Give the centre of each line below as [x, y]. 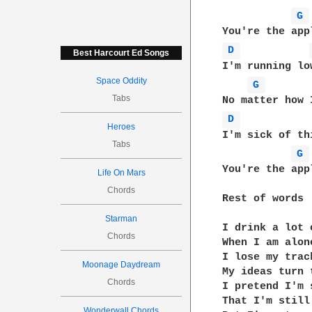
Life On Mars [121, 173]
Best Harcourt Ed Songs [122, 53]
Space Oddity [121, 81]
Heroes [122, 127]
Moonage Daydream [122, 265]
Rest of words [263, 199]
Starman [122, 219]
